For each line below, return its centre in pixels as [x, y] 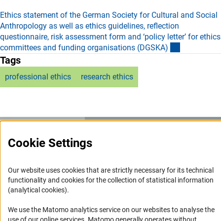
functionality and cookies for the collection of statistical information [111, 180]
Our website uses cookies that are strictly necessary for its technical [111, 170]
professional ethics [38, 76]
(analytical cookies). [38, 190]
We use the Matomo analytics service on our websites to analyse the [111, 210]
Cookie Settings [50, 143]
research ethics [107, 76]
